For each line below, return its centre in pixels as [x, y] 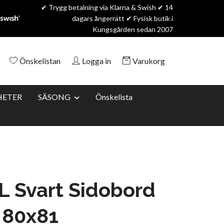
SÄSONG [54, 96]
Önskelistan [40, 60]
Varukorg [149, 60]
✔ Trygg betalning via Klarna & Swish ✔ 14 [107, 7]
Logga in [96, 60]
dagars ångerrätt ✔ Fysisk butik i [122, 18]
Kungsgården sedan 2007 [133, 29]
